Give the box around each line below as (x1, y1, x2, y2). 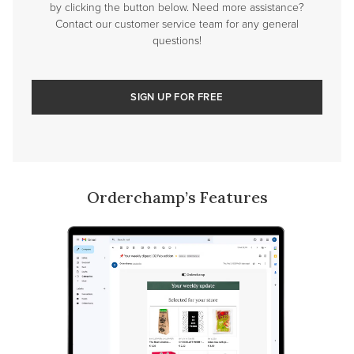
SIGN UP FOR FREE (130, 89, 224, 105)
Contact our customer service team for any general (55, 16, 299, 32)
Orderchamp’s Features (86, 187, 268, 208)
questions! (153, 32, 201, 48)
